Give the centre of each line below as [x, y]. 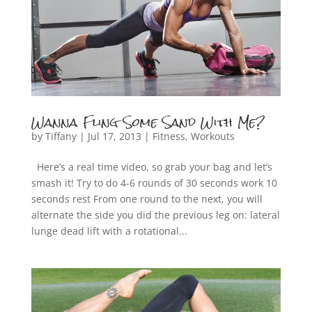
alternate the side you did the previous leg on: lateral [155, 214]
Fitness [169, 136]
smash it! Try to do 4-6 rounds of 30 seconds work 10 [154, 182]
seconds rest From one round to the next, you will [147, 198]
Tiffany [61, 136]
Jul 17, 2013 [114, 136]
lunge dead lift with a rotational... [109, 231]
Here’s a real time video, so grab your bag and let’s [151, 166]
